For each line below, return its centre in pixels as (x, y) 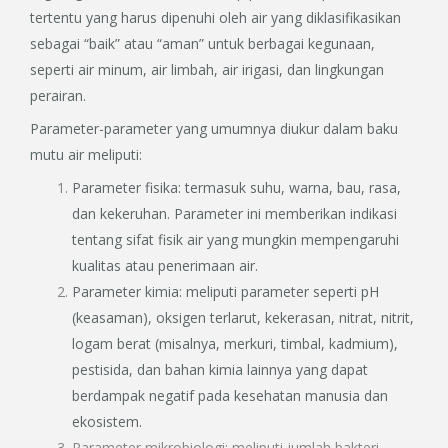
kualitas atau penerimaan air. (165, 266)
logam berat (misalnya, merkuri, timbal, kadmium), (235, 344)
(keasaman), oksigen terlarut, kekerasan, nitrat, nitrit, (243, 318)
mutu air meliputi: (86, 155)
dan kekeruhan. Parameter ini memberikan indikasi (234, 214)
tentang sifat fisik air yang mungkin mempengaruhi (235, 240)
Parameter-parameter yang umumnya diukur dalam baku (214, 129)
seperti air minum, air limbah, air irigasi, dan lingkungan (207, 70)
